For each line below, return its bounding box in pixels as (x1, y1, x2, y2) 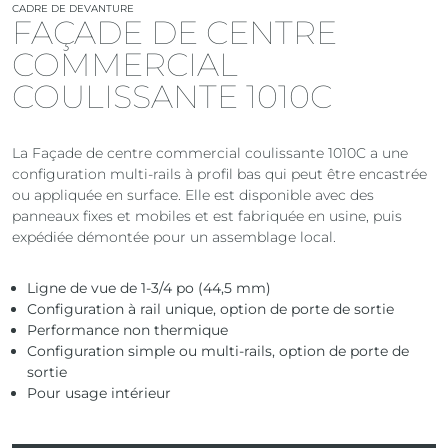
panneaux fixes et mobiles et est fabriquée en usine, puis (12, 207, 402, 226)
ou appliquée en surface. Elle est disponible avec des (12, 186, 374, 205)
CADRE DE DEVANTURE (12, 2, 134, 16)
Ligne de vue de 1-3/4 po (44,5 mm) (27, 279, 271, 298)
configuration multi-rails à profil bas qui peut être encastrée (12, 165, 427, 184)
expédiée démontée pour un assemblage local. (12, 228, 336, 247)
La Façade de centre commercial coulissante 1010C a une (12, 144, 408, 163)
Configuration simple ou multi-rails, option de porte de (27, 342, 409, 361)
